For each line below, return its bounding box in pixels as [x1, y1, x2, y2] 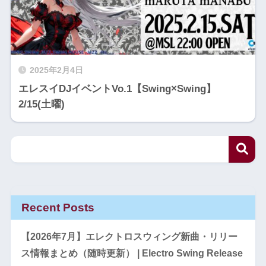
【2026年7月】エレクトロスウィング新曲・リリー [20, 231, 237, 242]
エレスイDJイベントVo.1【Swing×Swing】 [18, 83, 216, 94]
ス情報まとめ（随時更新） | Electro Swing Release [20, 248, 243, 258]
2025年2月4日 [29, 66, 83, 75]
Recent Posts [21, 201, 94, 214]
